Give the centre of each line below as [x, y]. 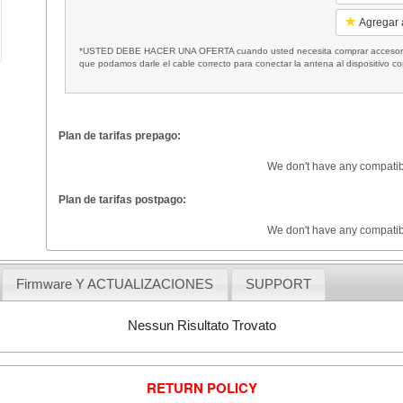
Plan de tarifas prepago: [119, 135]
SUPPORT [278, 284]
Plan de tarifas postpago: [122, 199]
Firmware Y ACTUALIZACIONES [115, 284]
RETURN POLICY [201, 388]
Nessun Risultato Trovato [201, 325]
